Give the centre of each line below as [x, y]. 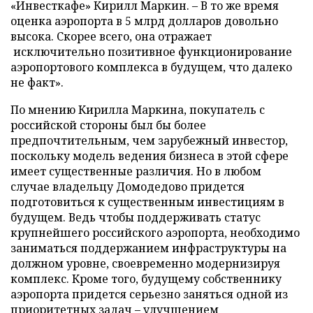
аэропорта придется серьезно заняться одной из [149, 294]
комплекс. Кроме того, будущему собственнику [146, 279]
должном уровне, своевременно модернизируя [145, 263]
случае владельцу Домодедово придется [128, 187]
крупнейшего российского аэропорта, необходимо [155, 233]
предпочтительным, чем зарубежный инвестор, [149, 140]
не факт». [37, 82]
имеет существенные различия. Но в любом [136, 171]
